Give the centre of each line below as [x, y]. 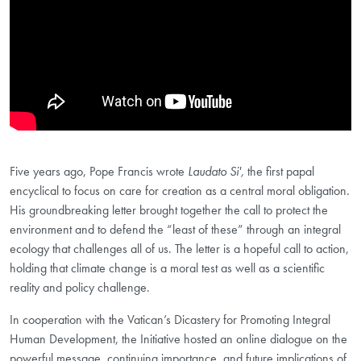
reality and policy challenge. [80, 288]
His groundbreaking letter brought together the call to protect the [169, 210]
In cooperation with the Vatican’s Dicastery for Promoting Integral [170, 320]
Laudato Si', [218, 172]
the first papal [281, 172]
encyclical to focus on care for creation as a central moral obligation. [180, 191]
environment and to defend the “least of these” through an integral [175, 230]
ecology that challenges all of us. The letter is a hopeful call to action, [179, 249]
